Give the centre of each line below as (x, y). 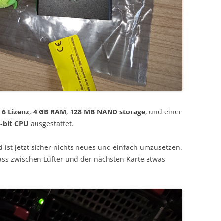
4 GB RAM (50, 112)
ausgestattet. (51, 124)
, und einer (163, 112)
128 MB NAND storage (108, 112)
